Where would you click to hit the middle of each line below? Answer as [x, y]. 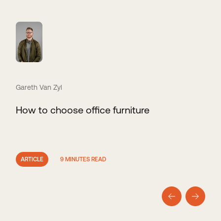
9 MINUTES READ [83, 160]
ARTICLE [32, 160]
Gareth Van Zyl [39, 88]
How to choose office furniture [83, 110]
